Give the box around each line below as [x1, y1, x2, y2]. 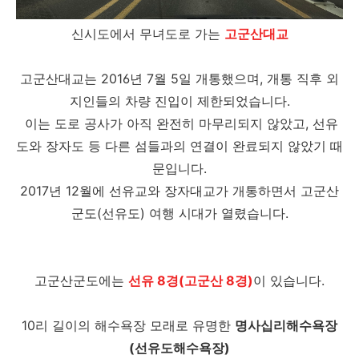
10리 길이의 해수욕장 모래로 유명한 [22, 317, 235, 333]
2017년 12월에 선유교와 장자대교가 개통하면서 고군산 [20, 183, 339, 199]
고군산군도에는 [34, 272, 128, 288]
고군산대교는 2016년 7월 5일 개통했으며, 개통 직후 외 [20, 71, 339, 87]
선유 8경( [128, 272, 184, 288]
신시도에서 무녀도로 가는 [71, 26, 224, 42]
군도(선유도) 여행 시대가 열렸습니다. [71, 205, 288, 221]
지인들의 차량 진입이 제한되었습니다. [69, 93, 290, 109]
